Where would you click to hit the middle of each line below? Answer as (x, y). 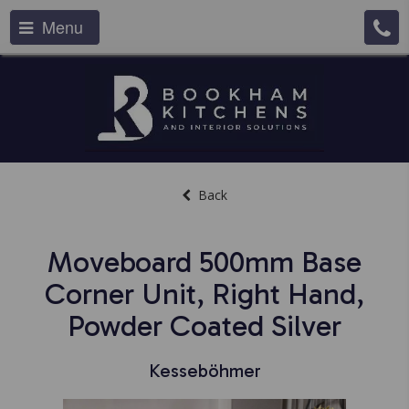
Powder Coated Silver (204, 326)
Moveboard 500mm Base (204, 262)
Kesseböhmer (204, 371)
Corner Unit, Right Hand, (204, 294)
